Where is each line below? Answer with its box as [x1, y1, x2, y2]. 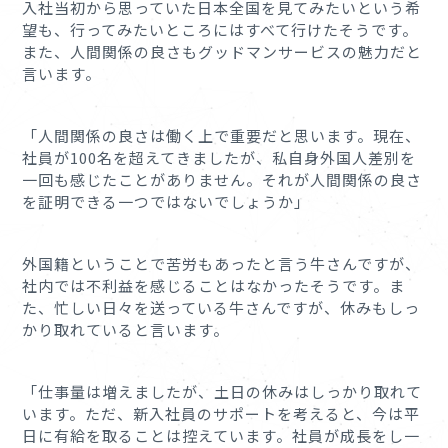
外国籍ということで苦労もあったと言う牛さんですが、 [22, 252, 422, 274]
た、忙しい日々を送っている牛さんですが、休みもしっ [22, 296, 421, 318]
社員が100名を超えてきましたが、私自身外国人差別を [22, 146, 417, 168]
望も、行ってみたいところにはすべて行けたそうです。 [22, 18, 419, 40]
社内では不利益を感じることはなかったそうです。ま [22, 274, 406, 296]
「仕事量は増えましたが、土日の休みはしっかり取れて [22, 380, 423, 402]
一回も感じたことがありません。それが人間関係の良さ [22, 168, 423, 190]
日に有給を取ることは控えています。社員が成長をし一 [22, 424, 421, 446]
